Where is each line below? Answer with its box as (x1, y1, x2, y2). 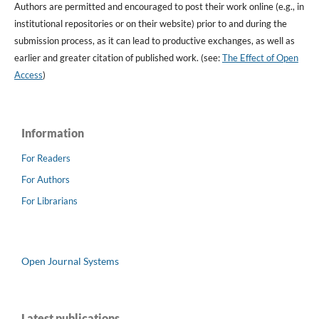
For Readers (21, 152, 70, 164)
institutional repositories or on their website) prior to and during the (14, 17, 287, 29)
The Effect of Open (221, 51, 298, 63)
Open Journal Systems (21, 254, 119, 267)
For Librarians (21, 194, 78, 206)
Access (14, 68, 43, 80)
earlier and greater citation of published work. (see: (14, 51, 222, 63)
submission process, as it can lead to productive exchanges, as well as (14, 34, 295, 46)
